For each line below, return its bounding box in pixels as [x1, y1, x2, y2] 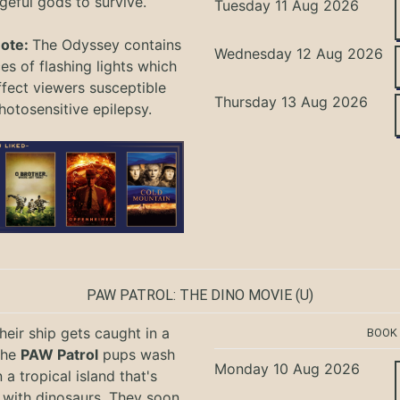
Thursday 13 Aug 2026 [214, 92, 369, 111]
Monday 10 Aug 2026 [214, 360, 361, 378]
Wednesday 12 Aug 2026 [214, 44, 384, 62]
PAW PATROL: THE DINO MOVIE [87, 287, 292, 304]
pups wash [97, 346, 175, 363]
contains [124, 35, 182, 54]
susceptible [89, 78, 167, 96]
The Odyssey [32, 35, 125, 54]
